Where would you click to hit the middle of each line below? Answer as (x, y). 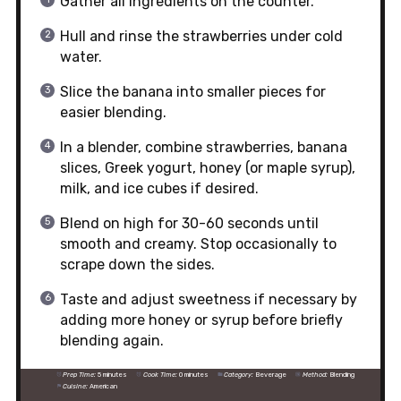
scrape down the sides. (137, 265)
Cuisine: (76, 387)
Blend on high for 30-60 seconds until (189, 224)
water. (81, 57)
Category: (239, 375)
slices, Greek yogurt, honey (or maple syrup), (207, 168)
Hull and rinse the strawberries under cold (201, 37)
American (104, 387)
